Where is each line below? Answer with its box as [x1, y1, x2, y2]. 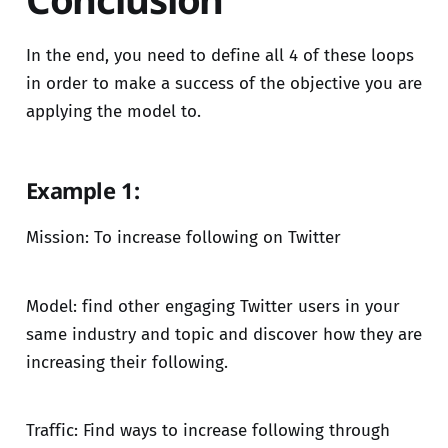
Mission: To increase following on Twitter [25, 226, 341, 248]
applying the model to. [25, 100, 201, 122]
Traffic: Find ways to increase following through [25, 420, 390, 442]
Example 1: [25, 175, 140, 206]
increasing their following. [25, 351, 228, 373]
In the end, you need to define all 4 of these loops [25, 44, 414, 66]
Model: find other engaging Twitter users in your [25, 295, 400, 317]
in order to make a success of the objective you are [25, 72, 422, 94]
